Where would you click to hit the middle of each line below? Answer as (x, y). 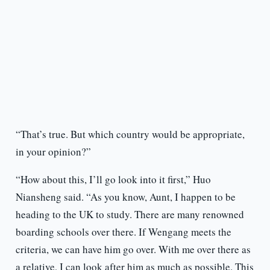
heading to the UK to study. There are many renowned (130, 215)
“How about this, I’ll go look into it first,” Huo (113, 180)
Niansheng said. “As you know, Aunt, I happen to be (125, 197)
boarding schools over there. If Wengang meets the (123, 232)
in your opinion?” (53, 152)
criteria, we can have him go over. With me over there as (133, 250)
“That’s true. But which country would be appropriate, (130, 134)
